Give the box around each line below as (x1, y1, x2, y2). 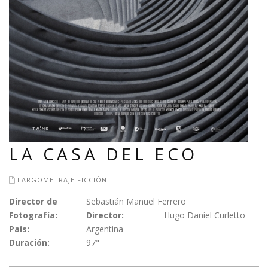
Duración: (9, 237, 50, 248)
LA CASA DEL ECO (9, 142, 198, 165)
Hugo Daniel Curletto (163, 209, 245, 221)
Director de (9, 196, 57, 207)
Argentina (86, 223, 124, 234)
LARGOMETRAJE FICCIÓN (17, 175, 107, 184)
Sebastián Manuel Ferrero (86, 196, 187, 207)
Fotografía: (9, 209, 57, 221)
